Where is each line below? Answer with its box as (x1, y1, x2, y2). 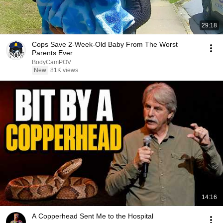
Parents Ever (32, 49, 73, 57)
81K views (50, 67, 78, 74)
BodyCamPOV (32, 59, 71, 66)
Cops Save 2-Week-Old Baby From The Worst (32, 40, 178, 48)
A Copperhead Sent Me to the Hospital (32, 212, 153, 220)
